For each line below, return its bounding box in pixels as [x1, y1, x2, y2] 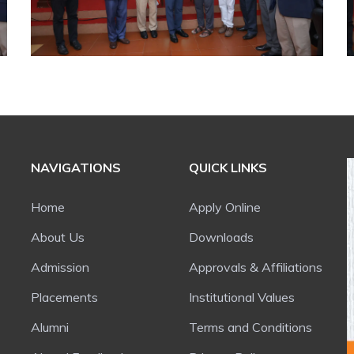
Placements [40, 289, 98, 305]
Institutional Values [192, 289, 295, 305]
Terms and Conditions [197, 319, 312, 335]
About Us [40, 229, 85, 245]
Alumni [40, 319, 69, 335]
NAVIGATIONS [31, 160, 121, 175]
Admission [40, 259, 89, 275]
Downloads [198, 229, 254, 245]
